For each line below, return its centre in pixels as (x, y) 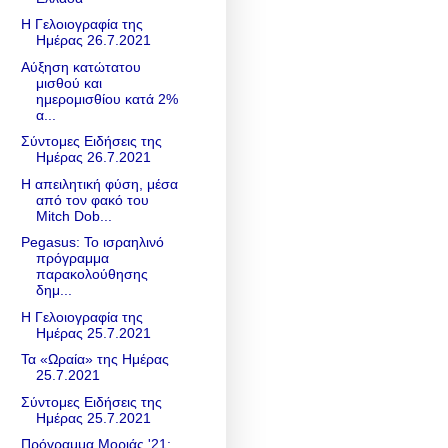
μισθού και (68, 82)
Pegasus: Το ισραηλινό (92, 242)
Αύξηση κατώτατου (80, 66)
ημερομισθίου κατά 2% (106, 98)
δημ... (53, 290)
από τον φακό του (92, 199)
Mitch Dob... (73, 215)
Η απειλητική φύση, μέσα (99, 183)
